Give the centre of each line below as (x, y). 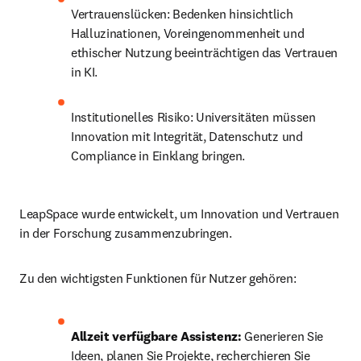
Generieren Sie (284, 336)
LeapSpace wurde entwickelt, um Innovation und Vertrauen (179, 214)
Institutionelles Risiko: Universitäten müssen (193, 117)
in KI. (85, 72)
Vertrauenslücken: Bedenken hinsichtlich (182, 14)
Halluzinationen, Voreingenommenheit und (188, 33)
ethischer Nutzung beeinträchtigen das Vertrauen (204, 52)
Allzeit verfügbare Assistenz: (158, 336)
